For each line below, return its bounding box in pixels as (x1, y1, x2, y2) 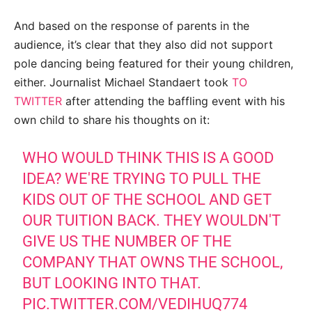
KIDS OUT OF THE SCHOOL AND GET (22, 191, 272, 209)
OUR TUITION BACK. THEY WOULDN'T (22, 212, 281, 230)
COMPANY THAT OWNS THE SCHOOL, (22, 253, 283, 272)
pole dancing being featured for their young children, (14, 56, 293, 71)
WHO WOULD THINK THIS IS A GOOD (22, 149, 274, 167)
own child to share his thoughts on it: (14, 113, 210, 127)
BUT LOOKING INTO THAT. (22, 274, 202, 292)
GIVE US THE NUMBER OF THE (22, 233, 233, 251)
